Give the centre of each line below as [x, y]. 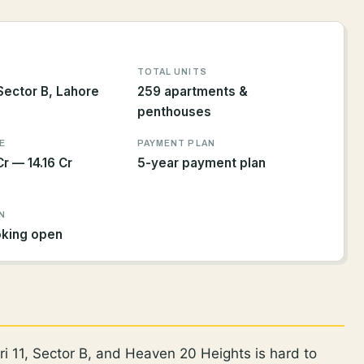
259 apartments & [193, 92]
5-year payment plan [201, 163]
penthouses [174, 112]
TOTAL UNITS [172, 72]
